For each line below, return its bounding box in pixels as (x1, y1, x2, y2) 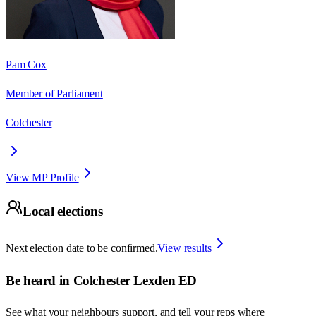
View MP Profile (6, 171, 79, 183)
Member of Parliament (6, 87, 103, 99)
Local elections (23, 204, 103, 219)
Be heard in (6, 272, 73, 288)
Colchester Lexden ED (73, 272, 197, 288)
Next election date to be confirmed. (6, 242, 158, 254)
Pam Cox (6, 58, 47, 71)
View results (157, 242, 212, 254)
